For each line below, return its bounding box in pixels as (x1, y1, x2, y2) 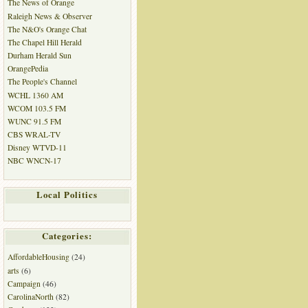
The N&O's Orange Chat (7, 23, 87, 34)
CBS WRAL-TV (7, 129, 60, 140)
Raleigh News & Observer (7, 10, 92, 21)
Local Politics (36, 188, 98, 201)
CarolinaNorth (7, 291, 54, 302)
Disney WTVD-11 (7, 142, 67, 153)
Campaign (7, 278, 41, 289)
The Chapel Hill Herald (7, 36, 82, 47)
